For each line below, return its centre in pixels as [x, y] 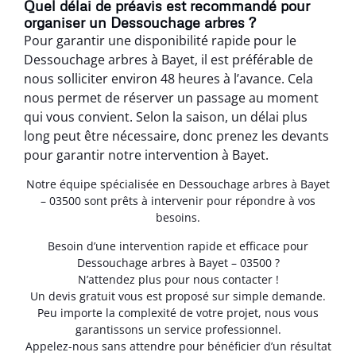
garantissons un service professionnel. [178, 329]
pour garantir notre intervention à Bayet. [146, 155]
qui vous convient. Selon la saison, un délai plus [166, 116]
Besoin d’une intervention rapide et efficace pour [178, 246]
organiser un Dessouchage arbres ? [140, 22]
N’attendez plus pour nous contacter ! [178, 279]
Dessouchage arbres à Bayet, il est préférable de [168, 59]
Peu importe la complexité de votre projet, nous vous [178, 312]
